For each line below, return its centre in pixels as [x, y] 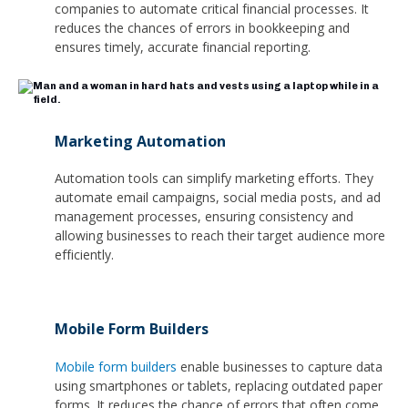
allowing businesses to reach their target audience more [220, 236]
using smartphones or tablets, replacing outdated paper [219, 385]
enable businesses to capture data [280, 366]
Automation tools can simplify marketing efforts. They [214, 178]
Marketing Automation [140, 141]
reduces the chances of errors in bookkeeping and [202, 28]
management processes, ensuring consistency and [204, 217]
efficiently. [84, 255]
